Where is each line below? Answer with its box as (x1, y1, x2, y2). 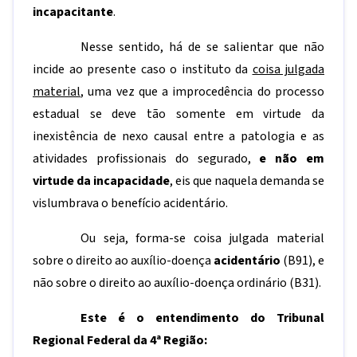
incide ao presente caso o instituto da (33, 61, 253, 78)
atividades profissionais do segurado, (33, 150, 260, 167)
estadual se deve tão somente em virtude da (33, 105, 324, 123)
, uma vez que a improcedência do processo (80, 83, 324, 100)
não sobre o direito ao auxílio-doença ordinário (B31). (33, 274, 321, 292)
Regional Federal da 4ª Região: (33, 331, 207, 349)
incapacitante (33, 3, 113, 21)
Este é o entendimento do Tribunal (80, 309, 324, 327)
